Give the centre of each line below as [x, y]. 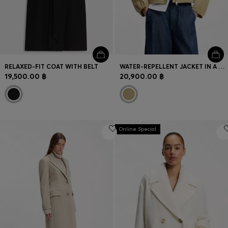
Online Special [138, 129]
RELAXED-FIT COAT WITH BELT [52, 67]
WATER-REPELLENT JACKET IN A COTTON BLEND [222, 67]
